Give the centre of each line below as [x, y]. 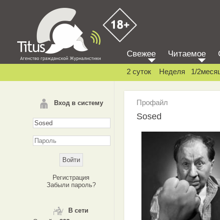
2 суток [139, 71]
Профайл [152, 102]
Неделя [172, 71]
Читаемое [187, 54]
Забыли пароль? [71, 185]
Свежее [141, 54]
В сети [78, 210]
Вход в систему [78, 103]
